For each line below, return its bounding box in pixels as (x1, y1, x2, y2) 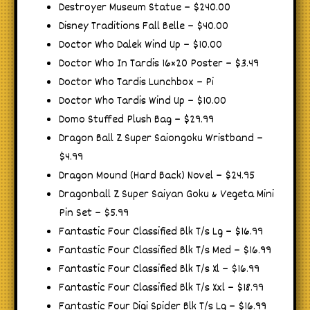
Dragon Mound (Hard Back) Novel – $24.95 (59, 167, 255, 185)
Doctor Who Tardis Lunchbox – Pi (59, 73, 214, 91)
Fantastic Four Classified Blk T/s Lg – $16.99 (59, 223, 263, 241)
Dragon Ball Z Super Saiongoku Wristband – (59, 129, 263, 147)
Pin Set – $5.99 (59, 204, 129, 222)
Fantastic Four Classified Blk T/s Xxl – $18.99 (59, 279, 264, 297)
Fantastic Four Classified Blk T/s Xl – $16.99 (59, 260, 259, 278)
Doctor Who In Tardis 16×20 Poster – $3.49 (59, 55, 259, 73)
